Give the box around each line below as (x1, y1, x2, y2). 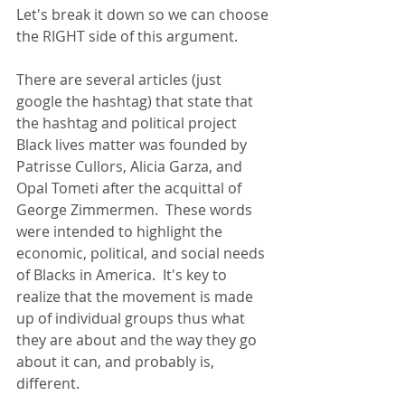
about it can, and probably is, (16, 352, 218, 372)
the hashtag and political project (16, 113, 240, 133)
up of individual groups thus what (16, 308, 249, 328)
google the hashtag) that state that (16, 91, 257, 111)
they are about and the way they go (16, 330, 260, 350)
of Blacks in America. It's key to (16, 265, 231, 285)
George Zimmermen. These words (16, 200, 256, 220)
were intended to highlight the (16, 221, 226, 241)
